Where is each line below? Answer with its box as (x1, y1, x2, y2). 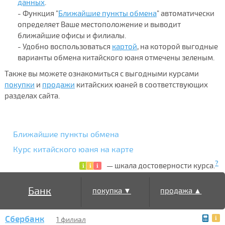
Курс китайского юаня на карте (13, 144, 134, 155)
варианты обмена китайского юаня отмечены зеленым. (17, 53, 214, 62)
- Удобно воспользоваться (17, 42, 112, 51)
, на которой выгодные (137, 42, 218, 51)
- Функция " (17, 9, 58, 18)
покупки (4, 80, 35, 89)
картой (111, 42, 137, 51)
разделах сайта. (4, 91, 60, 100)
